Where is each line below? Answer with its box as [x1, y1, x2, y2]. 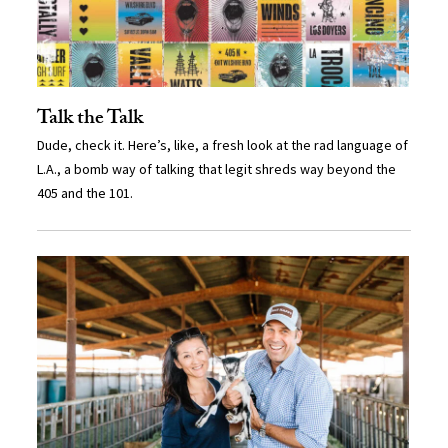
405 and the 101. [37, 183, 134, 202]
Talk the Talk [37, 102, 144, 137]
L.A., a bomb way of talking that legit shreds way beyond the [37, 159, 397, 178]
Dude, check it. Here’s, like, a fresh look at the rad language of [37, 135, 409, 154]
